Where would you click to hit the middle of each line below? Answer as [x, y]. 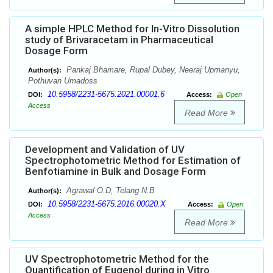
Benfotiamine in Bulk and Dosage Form [115, 172]
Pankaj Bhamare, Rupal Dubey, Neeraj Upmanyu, [152, 70]
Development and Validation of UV [105, 150]
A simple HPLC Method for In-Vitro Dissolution [132, 29]
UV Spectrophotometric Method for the [117, 259]
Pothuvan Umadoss [63, 81]
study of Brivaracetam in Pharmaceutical [119, 40]
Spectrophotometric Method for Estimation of [133, 161]
